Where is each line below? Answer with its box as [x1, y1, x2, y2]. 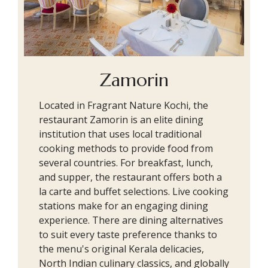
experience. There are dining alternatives [39, 214, 223, 227]
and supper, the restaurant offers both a [39, 170, 222, 184]
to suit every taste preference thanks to [39, 228, 217, 241]
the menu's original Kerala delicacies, [39, 242, 204, 255]
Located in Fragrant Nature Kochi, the [39, 99, 208, 112]
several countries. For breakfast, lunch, [39, 156, 213, 169]
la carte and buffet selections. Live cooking [39, 185, 229, 198]
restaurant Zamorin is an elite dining [39, 113, 203, 126]
